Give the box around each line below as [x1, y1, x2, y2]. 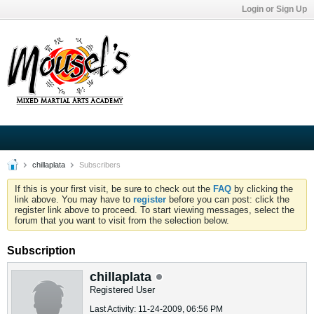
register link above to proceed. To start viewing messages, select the [15, 205, 294, 215]
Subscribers [77, 161, 121, 169]
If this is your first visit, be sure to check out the [15, 184, 213, 194]
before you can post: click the [166, 194, 289, 205]
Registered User [90, 285, 155, 295]
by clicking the [231, 184, 293, 194]
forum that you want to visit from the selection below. [15, 215, 229, 226]
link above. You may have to [15, 194, 133, 205]
